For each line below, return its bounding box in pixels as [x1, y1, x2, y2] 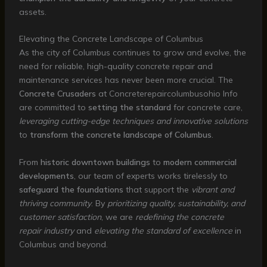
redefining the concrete [135, 211, 224, 222]
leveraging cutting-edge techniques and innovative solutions [18, 116, 248, 127]
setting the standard [88, 102, 171, 113]
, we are [101, 211, 135, 222]
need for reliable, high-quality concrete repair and [18, 61, 213, 72]
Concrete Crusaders [18, 88, 96, 100]
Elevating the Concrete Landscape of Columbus [18, 33, 203, 45]
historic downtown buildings [40, 156, 150, 167]
